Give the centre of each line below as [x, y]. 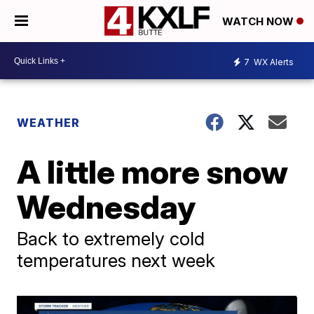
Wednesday [107, 207]
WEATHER [49, 123]
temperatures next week [116, 260]
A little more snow [153, 172]
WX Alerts [273, 62]
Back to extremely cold [111, 239]
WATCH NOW [259, 22]
